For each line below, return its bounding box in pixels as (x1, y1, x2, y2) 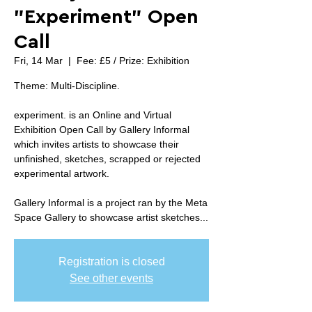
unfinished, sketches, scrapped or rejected (14, 153, 201, 164)
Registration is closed (58, 256, 165, 267)
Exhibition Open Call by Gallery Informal (14, 124, 189, 135)
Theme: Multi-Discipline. (14, 80, 120, 91)
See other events (70, 272, 153, 284)
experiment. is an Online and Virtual (14, 109, 171, 120)
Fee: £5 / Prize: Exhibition (77, 55, 189, 66)
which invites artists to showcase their (14, 139, 179, 150)
